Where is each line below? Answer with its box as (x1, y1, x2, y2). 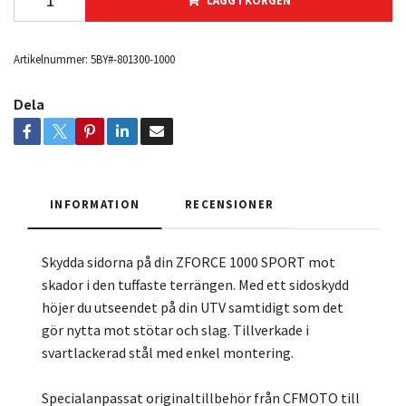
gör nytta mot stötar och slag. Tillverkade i (42, 321, 309, 340)
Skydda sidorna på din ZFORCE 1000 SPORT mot (42, 253, 335, 272)
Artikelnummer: (14, 52, 88, 67)
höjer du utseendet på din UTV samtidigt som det (42, 298, 343, 317)
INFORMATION (50, 197, 140, 212)
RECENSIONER (185, 197, 275, 212)
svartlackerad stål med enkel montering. (42, 343, 294, 362)
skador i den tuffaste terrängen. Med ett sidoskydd (42, 275, 349, 295)
